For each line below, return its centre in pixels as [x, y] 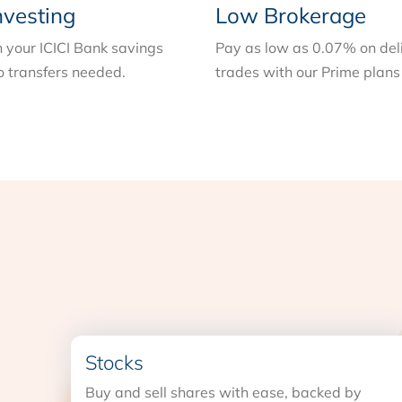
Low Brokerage [291, 15]
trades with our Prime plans [308, 72]
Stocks [114, 363]
